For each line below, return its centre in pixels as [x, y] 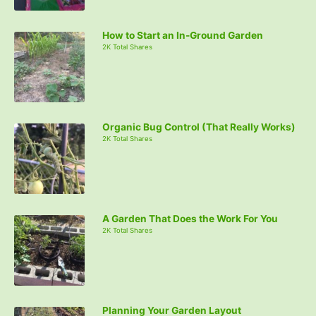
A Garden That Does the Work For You [190, 218]
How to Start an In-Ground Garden [183, 35]
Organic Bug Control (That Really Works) [199, 127]
